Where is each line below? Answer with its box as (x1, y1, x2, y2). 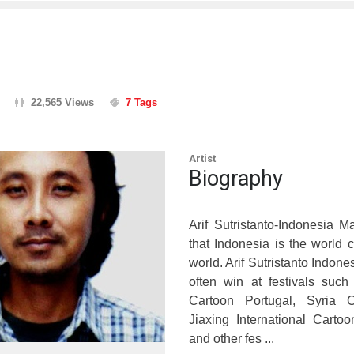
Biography (189, 165, 283, 191)
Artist (189, 152, 216, 164)
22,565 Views (31, 96, 94, 108)
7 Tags (126, 96, 157, 108)
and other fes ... (189, 331, 274, 345)
